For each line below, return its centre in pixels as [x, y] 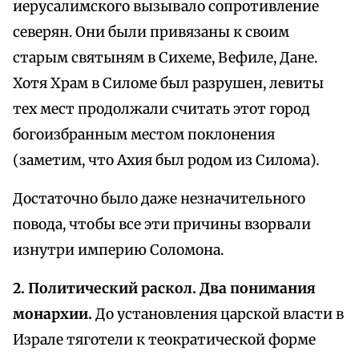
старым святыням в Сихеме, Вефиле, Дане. [165, 58]
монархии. [52, 315]
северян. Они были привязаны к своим [151, 32]
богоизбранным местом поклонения [144, 135]
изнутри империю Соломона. [118, 250]
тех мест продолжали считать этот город [161, 109]
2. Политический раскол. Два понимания [164, 289]
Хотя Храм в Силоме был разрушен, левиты [168, 84]
